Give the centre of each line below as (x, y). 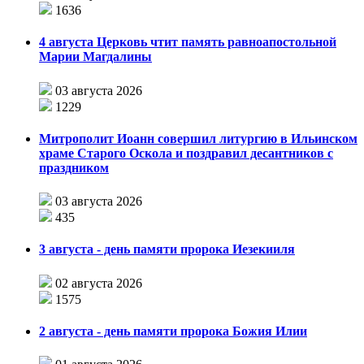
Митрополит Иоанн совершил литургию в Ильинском (198, 138)
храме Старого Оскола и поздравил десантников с (186, 153)
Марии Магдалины (95, 57)
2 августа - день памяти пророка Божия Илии (173, 331)
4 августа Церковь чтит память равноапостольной (188, 42)
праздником (74, 167)
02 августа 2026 (99, 283)
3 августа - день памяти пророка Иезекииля (167, 249)
